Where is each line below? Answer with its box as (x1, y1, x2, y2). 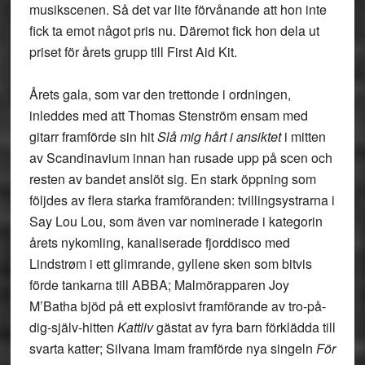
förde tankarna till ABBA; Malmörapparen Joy (29, 275, 289, 294)
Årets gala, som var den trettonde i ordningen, (29, 85, 291, 103)
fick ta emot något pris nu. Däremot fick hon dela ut (29, 21, 319, 40)
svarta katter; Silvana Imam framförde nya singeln (29, 339, 316, 358)
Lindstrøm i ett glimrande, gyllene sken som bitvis (29, 254, 312, 273)
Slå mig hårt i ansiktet (153, 127, 281, 146)
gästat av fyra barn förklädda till (152, 318, 336, 336)
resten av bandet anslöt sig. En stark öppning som (29, 169, 316, 188)
